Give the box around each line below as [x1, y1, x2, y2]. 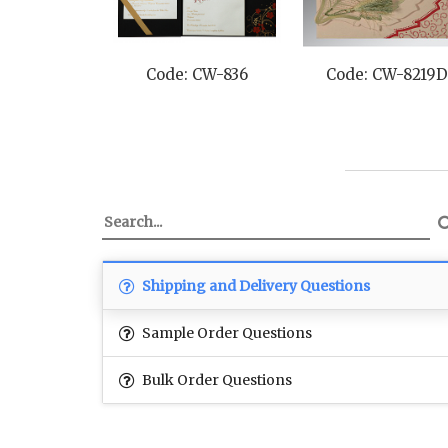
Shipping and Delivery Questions [139, 277, 370, 296]
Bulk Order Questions [139, 371, 292, 390]
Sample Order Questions [139, 324, 312, 343]
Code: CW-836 [146, 65, 248, 85]
